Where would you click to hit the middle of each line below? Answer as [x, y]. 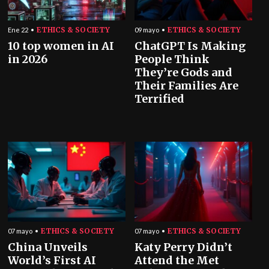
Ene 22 [18, 30]
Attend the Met [177, 261]
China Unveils [48, 247]
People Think [172, 59]
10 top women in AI [61, 46]
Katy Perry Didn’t [183, 247]
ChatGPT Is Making [190, 46]
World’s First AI [52, 261]
